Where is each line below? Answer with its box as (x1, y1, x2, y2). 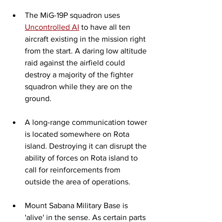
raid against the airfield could (25, 58, 127, 67)
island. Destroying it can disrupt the (25, 141, 149, 150)
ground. (25, 94, 54, 103)
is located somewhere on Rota (25, 129, 131, 138)
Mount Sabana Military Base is (25, 201, 130, 210)
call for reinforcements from (25, 165, 122, 174)
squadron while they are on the (25, 82, 134, 91)
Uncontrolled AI (25, 22, 79, 31)
